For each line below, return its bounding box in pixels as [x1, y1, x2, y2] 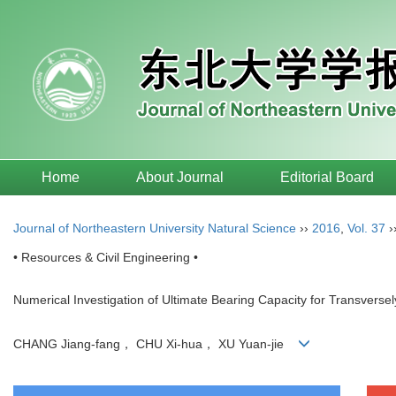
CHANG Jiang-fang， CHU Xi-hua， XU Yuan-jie [13, 337, 298, 352]
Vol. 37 [347, 221, 385, 235]
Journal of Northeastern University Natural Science [13, 221, 296, 235]
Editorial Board [280, 170, 374, 185]
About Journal [136, 170, 224, 185]
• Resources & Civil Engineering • [13, 250, 198, 264]
